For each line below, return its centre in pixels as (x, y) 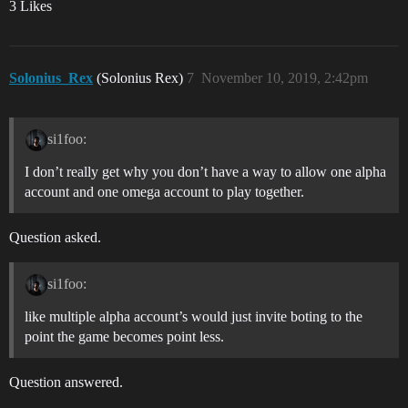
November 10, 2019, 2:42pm (285, 78)
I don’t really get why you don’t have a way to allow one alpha (205, 171)
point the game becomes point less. (124, 336)
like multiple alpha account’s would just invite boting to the (194, 316)
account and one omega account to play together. (164, 191)
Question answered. (66, 382)
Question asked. (55, 237)
